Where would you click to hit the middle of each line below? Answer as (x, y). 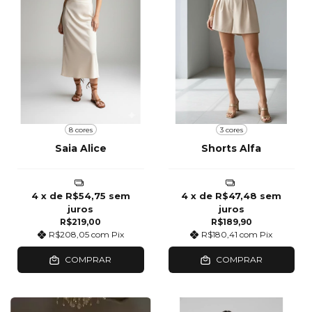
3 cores (231, 130)
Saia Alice (80, 149)
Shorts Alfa (232, 149)
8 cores (80, 130)
